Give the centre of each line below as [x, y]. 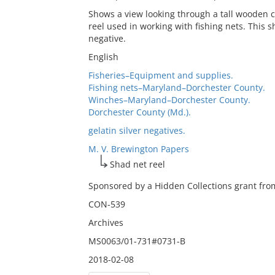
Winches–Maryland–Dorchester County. [169, 100]
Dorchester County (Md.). [139, 112]
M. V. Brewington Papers [138, 149]
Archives [106, 223]
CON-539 [107, 204]
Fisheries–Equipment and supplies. [161, 75]
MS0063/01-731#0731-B [137, 241]
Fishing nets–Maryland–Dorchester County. [176, 87]
